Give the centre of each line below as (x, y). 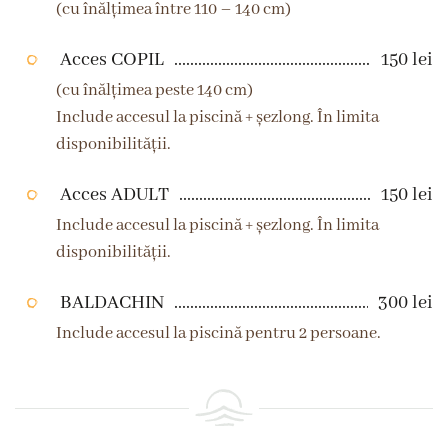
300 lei (405, 303)
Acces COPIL (111, 60)
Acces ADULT (114, 195)
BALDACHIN (111, 303)
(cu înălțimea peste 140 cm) (155, 90)
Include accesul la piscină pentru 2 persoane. (219, 333)
